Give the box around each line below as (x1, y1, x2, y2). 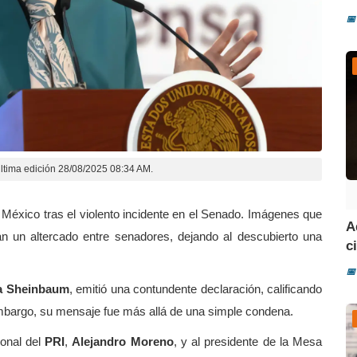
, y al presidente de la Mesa (173, 334, 323, 348)
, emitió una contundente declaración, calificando (69, 281, 323, 296)
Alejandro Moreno (72, 334, 174, 348)
